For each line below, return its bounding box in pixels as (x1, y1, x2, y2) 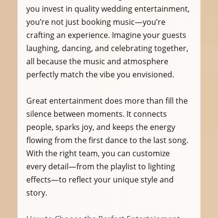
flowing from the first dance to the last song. (26, 134, 190, 145)
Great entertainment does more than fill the (26, 95, 190, 106)
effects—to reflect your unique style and (26, 174, 176, 185)
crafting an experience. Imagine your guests (26, 29, 188, 40)
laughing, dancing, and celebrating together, (26, 42, 190, 54)
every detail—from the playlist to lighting (26, 161, 177, 172)
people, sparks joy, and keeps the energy (26, 121, 177, 132)
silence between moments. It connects (26, 108, 169, 119)
